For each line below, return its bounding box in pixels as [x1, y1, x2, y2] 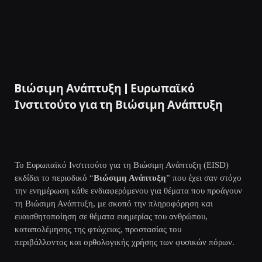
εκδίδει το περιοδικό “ [15, 173, 94, 182]
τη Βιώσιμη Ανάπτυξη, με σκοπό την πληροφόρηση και [15, 199, 213, 208]
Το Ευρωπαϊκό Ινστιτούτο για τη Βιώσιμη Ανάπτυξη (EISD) [15, 160, 229, 170]
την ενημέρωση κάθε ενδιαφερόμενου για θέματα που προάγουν [15, 186, 242, 195]
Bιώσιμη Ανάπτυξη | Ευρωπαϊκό [15, 81, 195, 95]
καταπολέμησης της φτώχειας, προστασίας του [15, 225, 181, 234]
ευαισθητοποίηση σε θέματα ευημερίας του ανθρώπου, [15, 212, 208, 221]
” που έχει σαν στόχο [166, 173, 242, 182]
